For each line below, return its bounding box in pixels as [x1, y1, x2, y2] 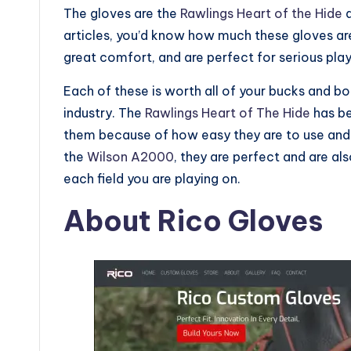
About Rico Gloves [63, 203, 329, 240]
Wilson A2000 [87, 149, 174, 165]
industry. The [63, 105, 145, 121]
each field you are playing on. [63, 171, 244, 187]
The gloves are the [63, 5, 180, 22]
